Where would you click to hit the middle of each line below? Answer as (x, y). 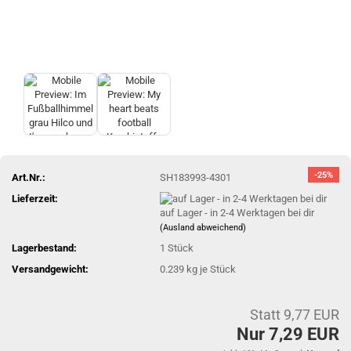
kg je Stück (210, 270)
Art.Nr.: (29, 177)
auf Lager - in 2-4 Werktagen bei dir (237, 213)
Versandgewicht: (50, 270)
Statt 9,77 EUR (295, 314)
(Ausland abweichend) (203, 228)
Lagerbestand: (44, 248)
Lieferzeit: (35, 198)
